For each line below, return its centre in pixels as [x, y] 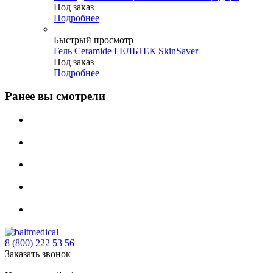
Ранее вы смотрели [55, 96]
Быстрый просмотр [94, 40]
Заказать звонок [38, 253]
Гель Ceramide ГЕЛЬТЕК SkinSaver [126, 51]
